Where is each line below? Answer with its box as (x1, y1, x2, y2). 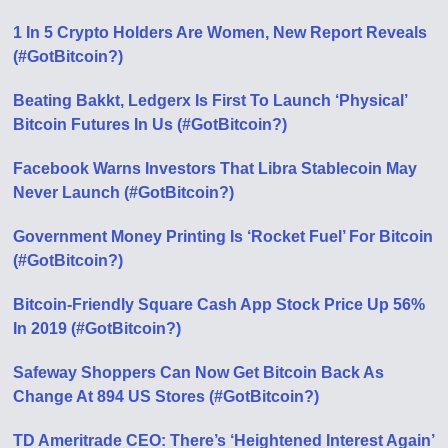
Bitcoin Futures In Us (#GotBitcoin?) (13, 116, 288, 133)
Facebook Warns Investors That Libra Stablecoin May (13, 160, 418, 177)
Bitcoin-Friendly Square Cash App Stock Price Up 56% (13, 296, 426, 313)
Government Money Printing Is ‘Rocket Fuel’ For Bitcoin (13, 228, 434, 245)
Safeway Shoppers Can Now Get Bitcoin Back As (13, 364, 385, 381)
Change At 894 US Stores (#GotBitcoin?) (13, 388, 320, 405)
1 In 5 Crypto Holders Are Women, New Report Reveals (13, 24, 428, 41)
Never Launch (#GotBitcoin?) (13, 184, 235, 201)
